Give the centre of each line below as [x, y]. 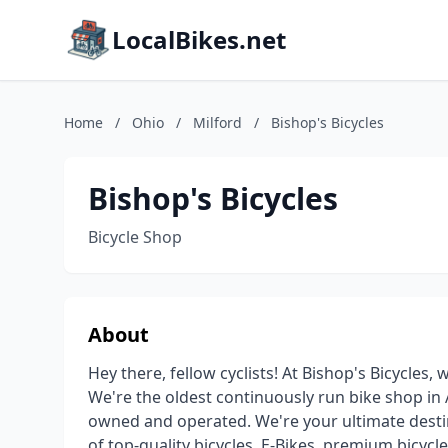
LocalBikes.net [199, 39]
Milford [217, 122]
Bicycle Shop [135, 237]
